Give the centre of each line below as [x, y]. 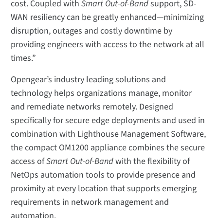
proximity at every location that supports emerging [104, 189]
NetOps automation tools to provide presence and [103, 175]
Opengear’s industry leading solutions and [89, 80]
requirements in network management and [90, 202]
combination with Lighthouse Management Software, [109, 134]
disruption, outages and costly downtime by [92, 31]
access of [29, 162]
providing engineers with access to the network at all [108, 45]
